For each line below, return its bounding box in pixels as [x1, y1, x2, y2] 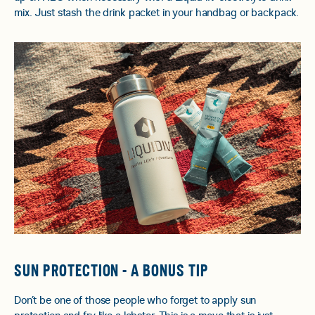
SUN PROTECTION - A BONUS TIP [14, 262, 209, 280]
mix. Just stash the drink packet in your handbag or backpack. [14, 7, 300, 19]
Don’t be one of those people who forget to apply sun [14, 294, 257, 306]
